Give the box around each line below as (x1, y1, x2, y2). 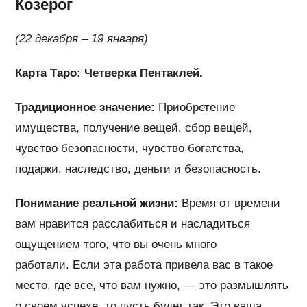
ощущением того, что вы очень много (15, 237, 217, 251)
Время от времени (178, 196, 281, 210)
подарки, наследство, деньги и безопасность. (15, 162, 262, 175)
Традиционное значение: (15, 100, 156, 114)
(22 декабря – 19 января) (15, 32, 149, 45)
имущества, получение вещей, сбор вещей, (15, 121, 253, 134)
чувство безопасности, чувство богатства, (15, 141, 245, 155)
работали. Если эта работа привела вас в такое (15, 258, 273, 271)
